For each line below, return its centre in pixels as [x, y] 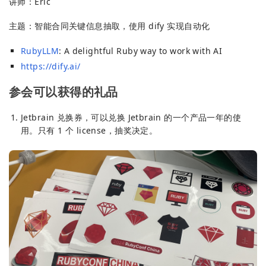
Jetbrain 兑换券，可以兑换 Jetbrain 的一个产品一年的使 [131, 118]
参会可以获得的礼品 [64, 92]
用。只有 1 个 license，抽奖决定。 [89, 131]
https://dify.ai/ [51, 66]
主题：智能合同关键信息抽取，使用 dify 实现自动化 [110, 26]
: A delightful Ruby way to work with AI [140, 51]
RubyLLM [40, 51]
